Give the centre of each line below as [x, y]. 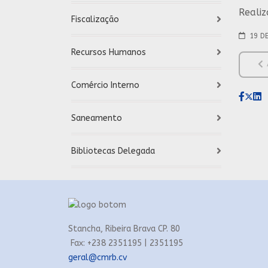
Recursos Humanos [109, 52]
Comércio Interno [105, 85]
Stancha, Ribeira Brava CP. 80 [124, 229]
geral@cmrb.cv [98, 258]
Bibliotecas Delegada [113, 151]
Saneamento [97, 118]
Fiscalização [95, 19]
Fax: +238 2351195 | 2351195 [126, 243]
